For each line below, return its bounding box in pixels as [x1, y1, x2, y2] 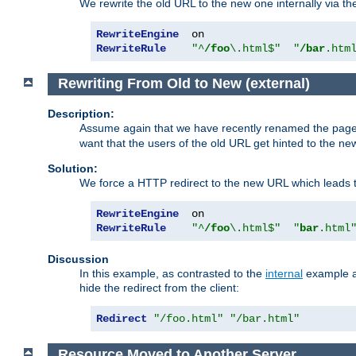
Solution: [48, 162, 98, 176]
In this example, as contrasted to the [79, 267, 265, 281]
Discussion [48, 253, 109, 266]
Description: [48, 107, 114, 121]
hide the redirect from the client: [79, 281, 239, 295]
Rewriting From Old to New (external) [57, 75, 310, 92]
